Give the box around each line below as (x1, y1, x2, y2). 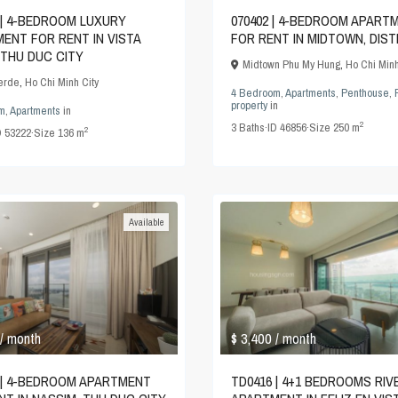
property (231, 97, 267, 113)
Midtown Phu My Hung (243, 56, 340, 72)
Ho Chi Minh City (25, 74, 99, 90)
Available (129, 215, 163, 228)
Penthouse (341, 84, 389, 100)
